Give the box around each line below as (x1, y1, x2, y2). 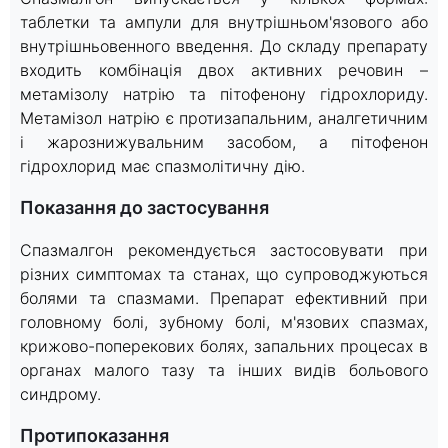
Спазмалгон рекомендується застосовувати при (20, 239, 428, 260)
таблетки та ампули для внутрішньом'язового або (20, 11, 428, 32)
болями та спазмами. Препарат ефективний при (20, 287, 428, 308)
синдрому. (20, 383, 101, 404)
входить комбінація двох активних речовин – (20, 59, 428, 80)
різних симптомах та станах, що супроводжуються (20, 263, 428, 284)
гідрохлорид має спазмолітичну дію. (20, 155, 305, 176)
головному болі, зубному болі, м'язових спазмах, (20, 311, 428, 332)
